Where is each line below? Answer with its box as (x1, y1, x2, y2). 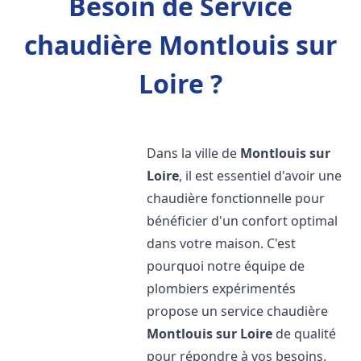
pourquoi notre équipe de (147, 257, 305, 275)
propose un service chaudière (147, 302, 329, 320)
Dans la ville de (147, 144, 241, 162)
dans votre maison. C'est (147, 234, 297, 252)
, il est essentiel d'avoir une (179, 167, 342, 185)
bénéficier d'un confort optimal (147, 212, 338, 230)
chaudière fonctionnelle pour (147, 189, 326, 207)
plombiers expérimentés (147, 280, 297, 297)
